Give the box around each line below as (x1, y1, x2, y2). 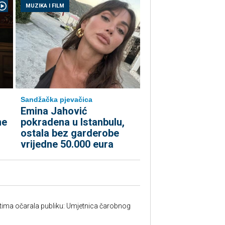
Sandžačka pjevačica (21, 95, 92, 103)
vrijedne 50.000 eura (21, 138, 114, 150)
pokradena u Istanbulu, (21, 116, 125, 128)
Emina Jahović (21, 105, 87, 117)
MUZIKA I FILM (26, 3, 64, 10)
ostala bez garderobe (21, 127, 119, 139)
